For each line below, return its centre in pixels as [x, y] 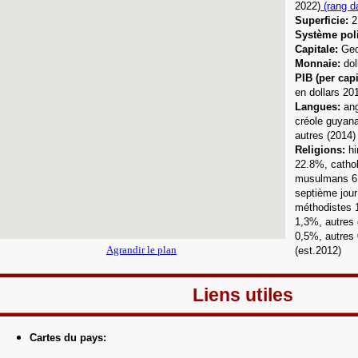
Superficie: [322, 20]
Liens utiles [243, 295]
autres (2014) [325, 135]
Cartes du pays [66, 338]
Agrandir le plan [141, 250]
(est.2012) [318, 251]
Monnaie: [318, 64]
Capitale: [316, 49]
